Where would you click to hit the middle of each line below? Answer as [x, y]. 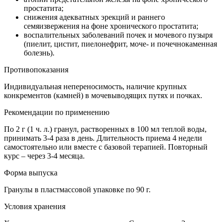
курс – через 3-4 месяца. [44, 156]
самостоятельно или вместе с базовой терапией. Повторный [106, 147]
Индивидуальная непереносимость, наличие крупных [95, 86]
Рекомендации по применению [57, 112]
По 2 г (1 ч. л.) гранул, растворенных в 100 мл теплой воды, [105, 129]
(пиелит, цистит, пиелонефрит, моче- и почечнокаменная [120, 44]
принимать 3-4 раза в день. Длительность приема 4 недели [103, 138]
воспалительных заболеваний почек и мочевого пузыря [118, 35]
